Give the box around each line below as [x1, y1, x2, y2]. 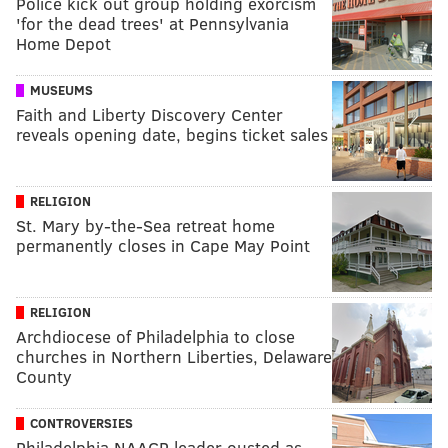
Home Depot [16, 31, 111, 55]
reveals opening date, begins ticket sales [16, 122, 328, 146]
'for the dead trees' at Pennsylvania [16, 11, 289, 35]
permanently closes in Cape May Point [16, 233, 310, 257]
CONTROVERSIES [30, 413, 133, 432]
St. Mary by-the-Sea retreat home [16, 213, 275, 237]
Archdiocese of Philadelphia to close [16, 324, 295, 348]
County [16, 364, 72, 388]
